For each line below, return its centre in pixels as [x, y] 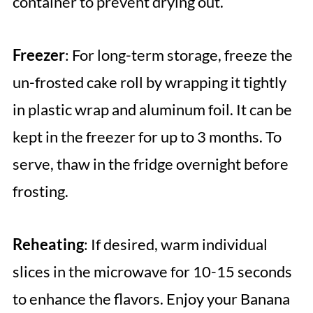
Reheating [48, 245]
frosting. [40, 191]
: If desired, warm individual [175, 245]
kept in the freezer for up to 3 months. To [147, 137]
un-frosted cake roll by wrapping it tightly [149, 82]
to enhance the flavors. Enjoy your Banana [151, 299]
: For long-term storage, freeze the [179, 55]
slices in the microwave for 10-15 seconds [152, 272]
